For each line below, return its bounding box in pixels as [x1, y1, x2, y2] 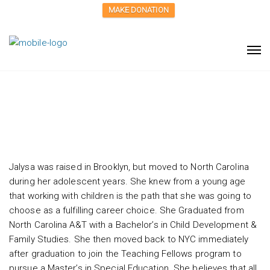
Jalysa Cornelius [9, 84, 184, 111]
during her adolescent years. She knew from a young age [9, 175, 246, 187]
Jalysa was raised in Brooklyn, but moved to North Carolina [9, 161, 249, 172]
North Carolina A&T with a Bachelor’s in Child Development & [9, 219, 257, 230]
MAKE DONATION [108, 5, 169, 14]
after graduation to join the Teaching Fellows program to [9, 248, 242, 259]
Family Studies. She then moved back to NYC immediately [9, 233, 249, 245]
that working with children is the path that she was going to [9, 190, 252, 201]
